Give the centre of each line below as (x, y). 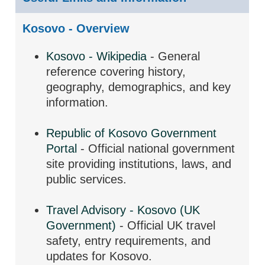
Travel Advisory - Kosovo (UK (123, 210)
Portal (62, 148)
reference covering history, (116, 72)
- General (174, 56)
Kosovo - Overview (76, 28)
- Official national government (156, 148)
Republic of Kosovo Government (132, 133)
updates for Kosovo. (99, 256)
